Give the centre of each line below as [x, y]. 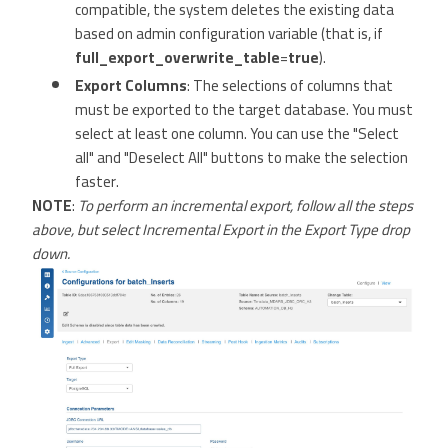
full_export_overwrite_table [177, 57]
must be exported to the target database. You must [244, 109]
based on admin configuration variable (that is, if [229, 33]
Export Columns [131, 85]
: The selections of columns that [290, 85]
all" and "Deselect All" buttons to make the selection [241, 157]
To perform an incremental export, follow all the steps [245, 205]
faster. [97, 181]
